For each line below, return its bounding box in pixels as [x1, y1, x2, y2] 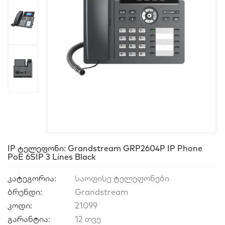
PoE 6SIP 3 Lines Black [8, 152, 96, 162]
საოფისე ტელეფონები [75, 173, 171, 184]
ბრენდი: [8, 187, 42, 197]
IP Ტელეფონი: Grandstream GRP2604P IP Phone [8, 143, 202, 154]
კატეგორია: [8, 173, 56, 184]
